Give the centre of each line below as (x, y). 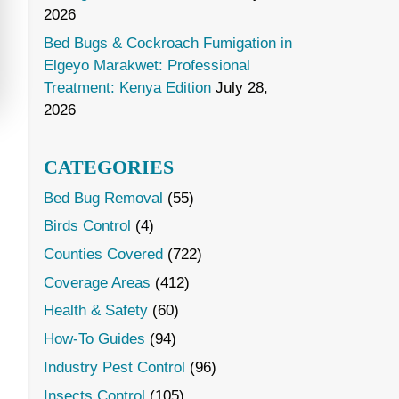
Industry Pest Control (114, 367)
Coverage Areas (97, 282)
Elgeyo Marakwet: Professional (147, 65)
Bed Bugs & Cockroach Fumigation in (167, 43)
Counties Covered (103, 254)
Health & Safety (95, 311)
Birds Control (87, 226)
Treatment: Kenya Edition (127, 87)
